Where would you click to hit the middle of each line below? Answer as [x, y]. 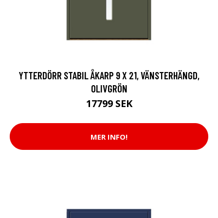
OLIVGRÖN [109, 88]
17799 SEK [109, 103]
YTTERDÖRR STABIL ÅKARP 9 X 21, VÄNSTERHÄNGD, [109, 75]
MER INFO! [109, 136]
